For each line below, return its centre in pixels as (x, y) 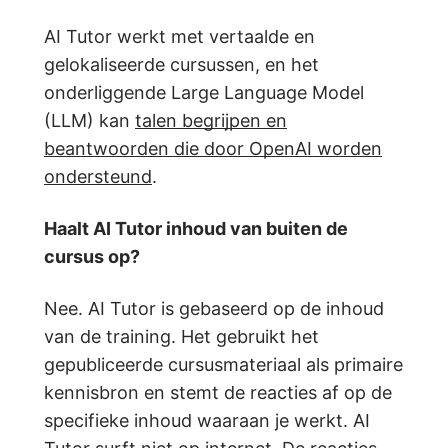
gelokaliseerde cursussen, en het (181, 65)
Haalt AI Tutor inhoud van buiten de (196, 229)
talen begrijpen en (211, 121)
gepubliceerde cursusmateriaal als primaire (223, 365)
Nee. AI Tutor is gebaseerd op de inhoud (214, 309)
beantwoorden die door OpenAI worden (213, 149)
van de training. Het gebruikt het (181, 337)
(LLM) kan (89, 121)
